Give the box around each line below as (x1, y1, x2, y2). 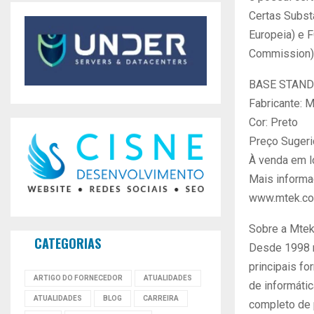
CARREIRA (143, 294, 179, 303)
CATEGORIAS (34, 234, 101, 253)
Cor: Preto (249, 115, 298, 129)
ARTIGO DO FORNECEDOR (34, 274, 123, 282)
